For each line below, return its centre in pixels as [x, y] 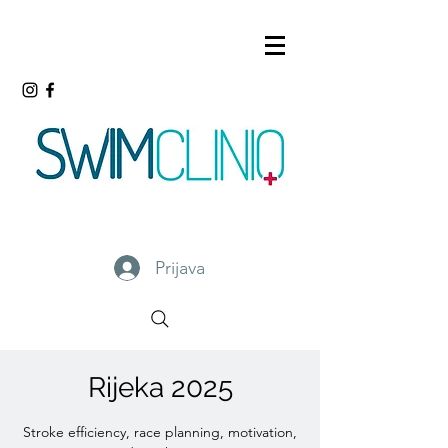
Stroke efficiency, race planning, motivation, [160, 432]
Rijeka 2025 [160, 387]
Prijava [180, 267]
